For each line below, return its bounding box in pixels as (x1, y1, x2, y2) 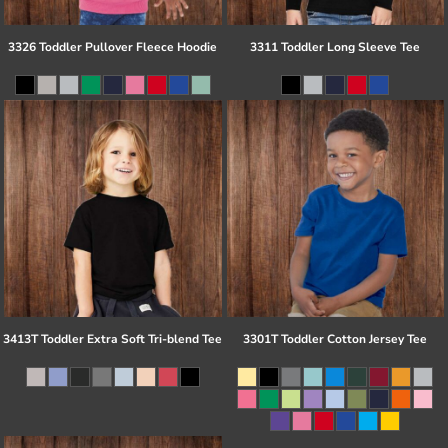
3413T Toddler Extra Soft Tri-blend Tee (3, 331, 223, 348)
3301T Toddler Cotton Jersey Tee (243, 331, 428, 348)
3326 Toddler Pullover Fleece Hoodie (8, 38, 218, 55)
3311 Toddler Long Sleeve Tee (250, 38, 421, 55)
